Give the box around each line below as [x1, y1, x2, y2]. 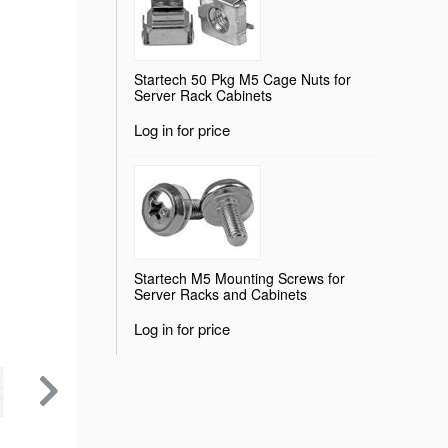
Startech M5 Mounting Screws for [134, 267, 345, 288]
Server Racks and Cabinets [134, 283, 307, 304]
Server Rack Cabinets [134, 84, 272, 105]
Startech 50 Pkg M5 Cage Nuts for [134, 68, 351, 89]
